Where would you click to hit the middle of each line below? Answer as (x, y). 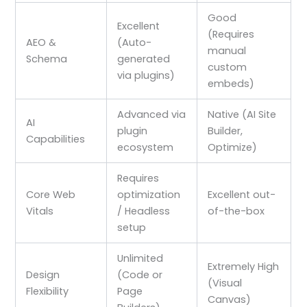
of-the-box (236, 211)
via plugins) (146, 75)
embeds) (231, 83)
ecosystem (146, 147)
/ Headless (144, 211)
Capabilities (56, 139)
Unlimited (140, 258)
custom (228, 67)
